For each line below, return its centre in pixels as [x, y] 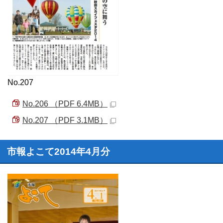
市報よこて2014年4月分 [58, 152]
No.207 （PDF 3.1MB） [65, 120]
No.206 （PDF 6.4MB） [65, 104]
